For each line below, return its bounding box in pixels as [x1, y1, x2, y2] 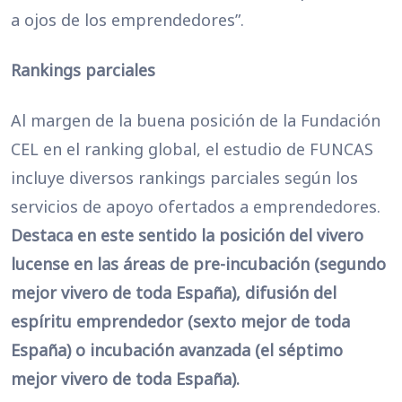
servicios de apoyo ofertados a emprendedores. [11, 196, 380, 217]
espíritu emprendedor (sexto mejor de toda [11, 310, 350, 332]
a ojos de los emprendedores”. [11, 9, 244, 31]
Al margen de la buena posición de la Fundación [11, 109, 380, 131]
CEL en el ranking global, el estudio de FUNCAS [11, 138, 373, 160]
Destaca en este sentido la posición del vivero [11, 224, 363, 246]
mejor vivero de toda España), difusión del [11, 282, 336, 303]
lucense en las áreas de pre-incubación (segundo [11, 253, 386, 275]
